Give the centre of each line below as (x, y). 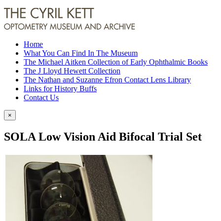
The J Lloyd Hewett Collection (72, 71)
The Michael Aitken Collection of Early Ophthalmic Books (116, 62)
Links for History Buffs (60, 89)
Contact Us (41, 97)
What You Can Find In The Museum (81, 53)
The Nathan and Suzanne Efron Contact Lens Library (107, 80)
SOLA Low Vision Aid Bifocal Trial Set (103, 136)
